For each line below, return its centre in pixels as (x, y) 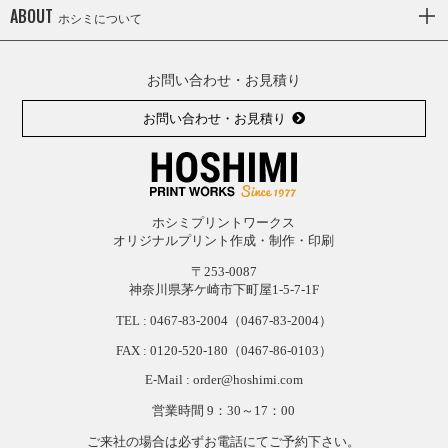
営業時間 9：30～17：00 (224, 410)
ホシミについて (100, 19)
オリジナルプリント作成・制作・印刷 (224, 240)
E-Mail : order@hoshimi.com (223, 379)
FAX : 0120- (148, 350)
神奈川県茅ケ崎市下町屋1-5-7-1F (223, 289)
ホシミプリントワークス (224, 222)
